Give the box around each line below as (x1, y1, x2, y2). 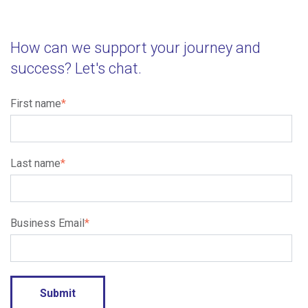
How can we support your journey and (10, 38, 261, 56)
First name (10, 96, 61, 110)
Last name (10, 156, 60, 170)
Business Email (10, 216, 85, 230)
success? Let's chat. (10, 59, 142, 77)
